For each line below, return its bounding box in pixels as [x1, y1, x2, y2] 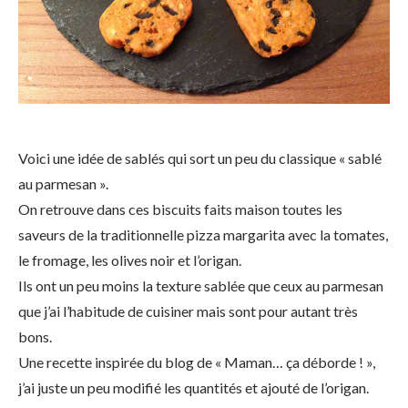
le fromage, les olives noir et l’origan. [18, 251, 241, 269]
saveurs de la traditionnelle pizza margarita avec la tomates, [18, 226, 388, 243]
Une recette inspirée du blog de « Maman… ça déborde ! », [18, 353, 375, 371]
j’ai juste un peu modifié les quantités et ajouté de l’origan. [18, 379, 369, 396]
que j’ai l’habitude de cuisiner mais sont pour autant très [18, 302, 358, 320]
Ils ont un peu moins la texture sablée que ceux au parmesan [18, 277, 383, 294]
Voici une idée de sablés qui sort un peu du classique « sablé [18, 149, 382, 167]
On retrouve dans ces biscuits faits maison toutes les [18, 200, 342, 218]
